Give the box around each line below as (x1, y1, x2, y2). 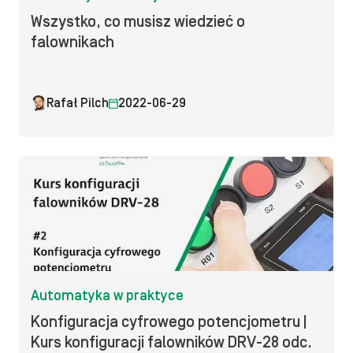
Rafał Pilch (46, 96, 109, 110)
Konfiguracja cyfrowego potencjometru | (31, 314, 307, 331)
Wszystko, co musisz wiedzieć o (31, 13, 245, 31)
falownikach (31, 34, 114, 51)
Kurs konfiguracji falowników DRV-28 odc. (31, 334, 312, 351)
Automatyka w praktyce (31, 288, 184, 304)
